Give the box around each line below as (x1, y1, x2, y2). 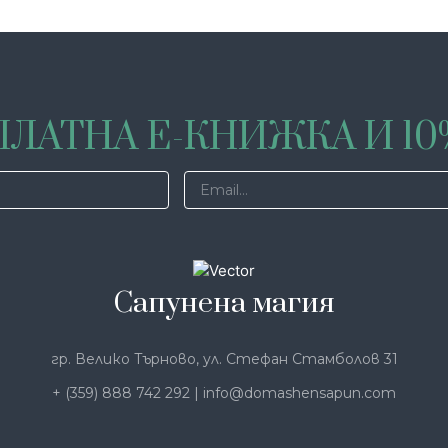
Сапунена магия (113, 285, 335, 322)
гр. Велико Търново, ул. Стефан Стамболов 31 (50, 349, 398, 368)
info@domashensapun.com (203, 383, 396, 402)
